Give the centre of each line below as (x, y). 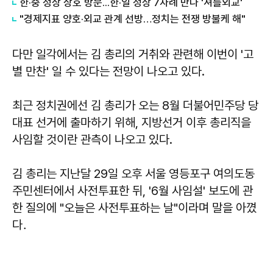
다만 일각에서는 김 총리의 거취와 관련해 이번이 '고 (133, 54)
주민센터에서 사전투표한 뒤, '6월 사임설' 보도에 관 (133, 190)
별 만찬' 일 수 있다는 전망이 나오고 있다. (110, 71)
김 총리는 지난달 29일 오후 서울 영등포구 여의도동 (133, 173)
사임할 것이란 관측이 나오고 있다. (92, 139)
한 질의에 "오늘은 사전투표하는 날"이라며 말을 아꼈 (134, 207)
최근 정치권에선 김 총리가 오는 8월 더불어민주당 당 (135, 105)
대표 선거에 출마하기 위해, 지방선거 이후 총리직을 (132, 122)
